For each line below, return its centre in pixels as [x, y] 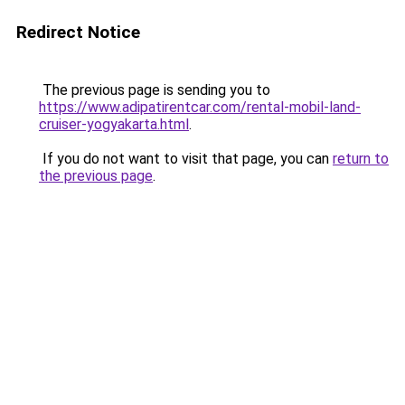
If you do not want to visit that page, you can [186, 159]
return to [361, 159]
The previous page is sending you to [155, 90]
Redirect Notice [78, 32]
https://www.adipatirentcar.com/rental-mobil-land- [200, 107]
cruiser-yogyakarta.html [114, 124]
